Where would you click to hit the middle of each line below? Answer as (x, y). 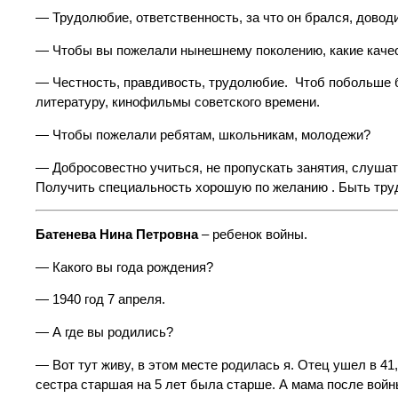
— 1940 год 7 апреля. (100, 300)
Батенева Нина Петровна (117, 234)
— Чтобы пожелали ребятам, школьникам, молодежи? (203, 135)
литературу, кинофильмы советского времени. (178, 103)
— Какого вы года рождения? (124, 267)
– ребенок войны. (253, 234)
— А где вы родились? (104, 332)
